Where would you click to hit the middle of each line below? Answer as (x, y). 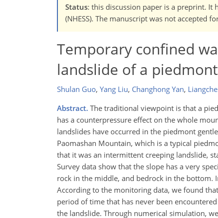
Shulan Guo (76, 89)
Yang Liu (114, 89)
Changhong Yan (158, 89)
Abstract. (73, 108)
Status (76, 7)
